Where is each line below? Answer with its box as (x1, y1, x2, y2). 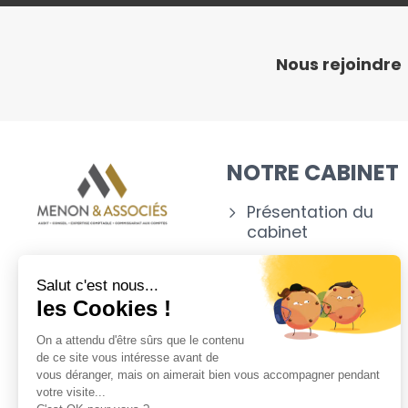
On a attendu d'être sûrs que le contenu (36, 332, 244, 347)
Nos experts (247, 255, 340, 277)
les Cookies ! (36, 295, 171, 321)
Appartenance (247, 322, 362, 344)
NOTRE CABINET (227, 158, 399, 188)
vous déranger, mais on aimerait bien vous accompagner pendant (36, 367, 380, 382)
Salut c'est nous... (36, 276, 158, 294)
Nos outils (247, 289, 324, 311)
